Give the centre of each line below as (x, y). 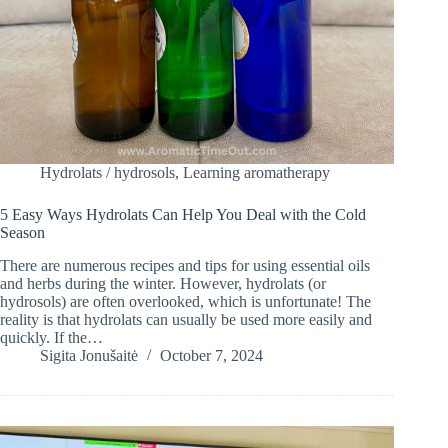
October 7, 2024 (211, 356)
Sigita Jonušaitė (89, 356)
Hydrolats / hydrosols (107, 173)
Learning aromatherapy (256, 173)
